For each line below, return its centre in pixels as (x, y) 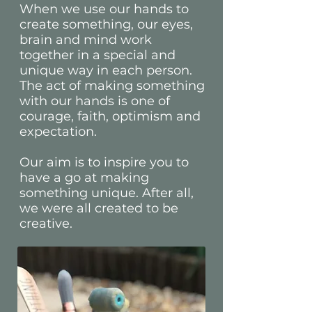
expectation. (60, 132)
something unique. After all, (108, 193)
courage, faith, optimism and (110, 116)
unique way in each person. (106, 70)
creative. (46, 224)
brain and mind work (86, 40)
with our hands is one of (95, 101)
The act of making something (112, 86)
